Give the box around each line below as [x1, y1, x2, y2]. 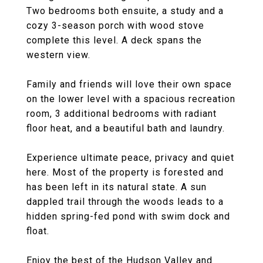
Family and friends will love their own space [26, 79, 232, 90]
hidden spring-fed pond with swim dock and [26, 211, 230, 222]
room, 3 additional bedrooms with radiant [26, 108, 217, 119]
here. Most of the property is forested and [26, 167, 224, 178]
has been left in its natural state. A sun [26, 181, 207, 193]
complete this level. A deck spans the [26, 35, 202, 46]
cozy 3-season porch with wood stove [26, 20, 204, 31]
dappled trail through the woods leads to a [26, 196, 224, 207]
